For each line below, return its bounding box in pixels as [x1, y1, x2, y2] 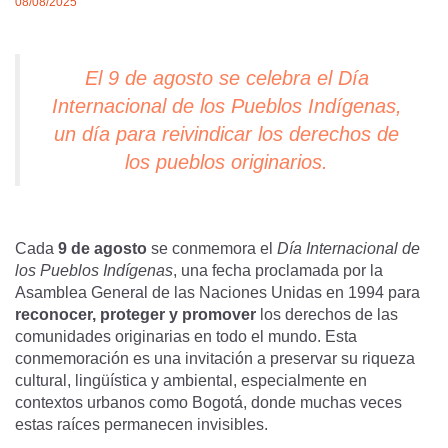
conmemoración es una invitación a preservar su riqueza [15, 350, 415, 367]
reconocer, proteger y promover [15, 306, 256, 323]
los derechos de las [256, 306, 398, 323]
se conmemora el [147, 240, 277, 257]
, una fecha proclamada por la [173, 262, 383, 279]
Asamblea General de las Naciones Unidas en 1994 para [15, 284, 420, 301]
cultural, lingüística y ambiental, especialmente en [15, 372, 367, 389]
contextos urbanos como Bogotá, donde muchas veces [15, 394, 402, 411]
